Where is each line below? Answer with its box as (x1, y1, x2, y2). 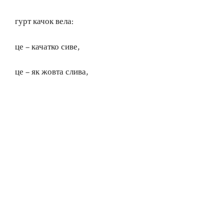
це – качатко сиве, (15, 41, 79, 52)
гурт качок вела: (15, 16, 73, 27)
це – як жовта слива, (15, 66, 88, 78)
